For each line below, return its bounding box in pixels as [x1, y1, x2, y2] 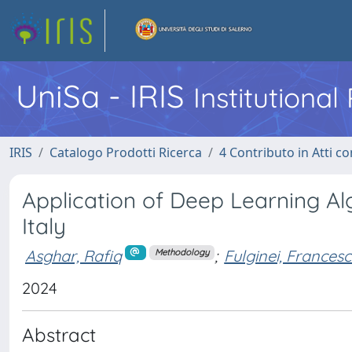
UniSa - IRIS [16, 76, 193, 115]
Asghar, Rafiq [25, 245, 122, 266]
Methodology [154, 247, 209, 258]
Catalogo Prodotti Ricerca [49, 144, 202, 161]
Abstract [22, 323, 96, 346]
